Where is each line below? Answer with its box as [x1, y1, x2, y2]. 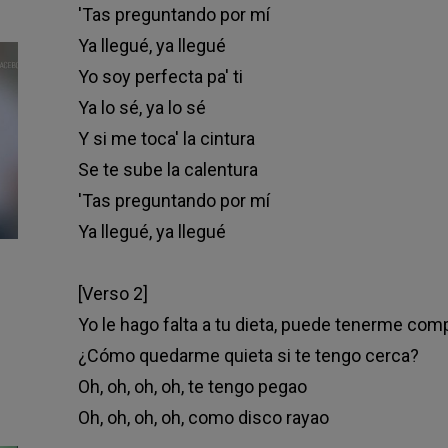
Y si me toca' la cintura [77, 128, 255, 150]
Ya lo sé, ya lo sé [77, 97, 206, 119]
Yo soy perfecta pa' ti [77, 66, 243, 88]
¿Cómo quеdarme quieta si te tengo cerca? [77, 345, 419, 367]
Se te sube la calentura [77, 159, 258, 181]
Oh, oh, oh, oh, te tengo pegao [77, 376, 307, 398]
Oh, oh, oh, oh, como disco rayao [77, 407, 329, 429]
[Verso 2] [77, 283, 148, 305]
